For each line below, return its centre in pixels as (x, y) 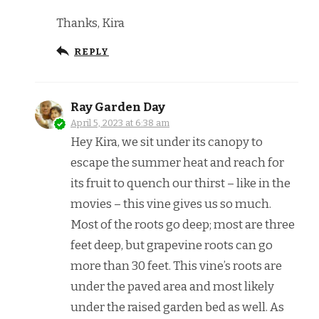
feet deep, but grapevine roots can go (172, 245)
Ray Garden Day (118, 106)
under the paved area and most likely (172, 286)
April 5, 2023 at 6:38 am (120, 122)
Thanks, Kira (90, 22)
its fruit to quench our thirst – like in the (181, 183)
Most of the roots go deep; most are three (183, 224)
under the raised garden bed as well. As (177, 307)
